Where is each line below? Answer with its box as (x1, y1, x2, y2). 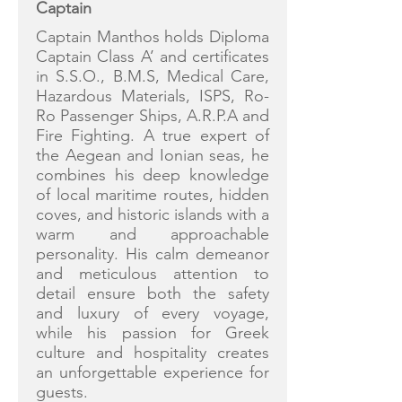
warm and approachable (36, 224, 269, 244)
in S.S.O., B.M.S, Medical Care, (36, 66, 269, 86)
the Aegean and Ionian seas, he (36, 145, 269, 165)
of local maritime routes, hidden (36, 185, 269, 205)
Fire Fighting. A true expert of (36, 126, 269, 145)
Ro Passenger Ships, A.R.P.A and (36, 106, 269, 126)
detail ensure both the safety (36, 284, 269, 303)
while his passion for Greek (36, 323, 269, 343)
